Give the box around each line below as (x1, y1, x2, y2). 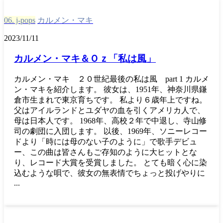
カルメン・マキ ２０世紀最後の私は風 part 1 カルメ (14, 75, 209, 84)
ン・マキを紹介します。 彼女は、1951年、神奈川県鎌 (14, 85, 207, 94)
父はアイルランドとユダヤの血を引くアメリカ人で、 (14, 106, 205, 115)
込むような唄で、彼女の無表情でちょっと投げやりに (14, 169, 205, 178)
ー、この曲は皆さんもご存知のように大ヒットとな (14, 148, 197, 157)
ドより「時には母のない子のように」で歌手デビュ (14, 137, 197, 146)
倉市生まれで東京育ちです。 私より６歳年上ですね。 (14, 96, 207, 105)
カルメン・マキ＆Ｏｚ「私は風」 (14, 53, 156, 64)
